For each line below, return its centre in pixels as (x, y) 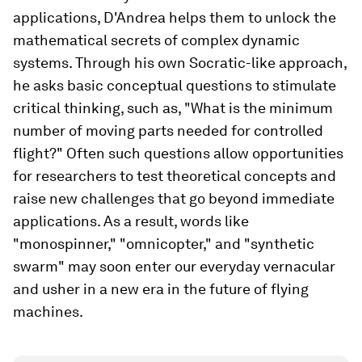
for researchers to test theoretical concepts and (175, 176)
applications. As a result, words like (131, 221)
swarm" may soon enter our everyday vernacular (174, 266)
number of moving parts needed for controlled (168, 130)
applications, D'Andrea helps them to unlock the (175, 17)
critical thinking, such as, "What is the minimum (173, 108)
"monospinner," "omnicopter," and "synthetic (164, 244)
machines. (48, 311)
